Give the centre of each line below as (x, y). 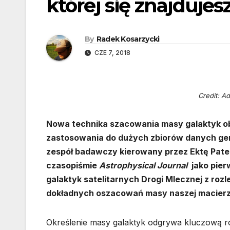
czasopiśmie (73, 166)
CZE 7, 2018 (112, 53)
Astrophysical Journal (143, 166)
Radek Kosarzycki (128, 39)
